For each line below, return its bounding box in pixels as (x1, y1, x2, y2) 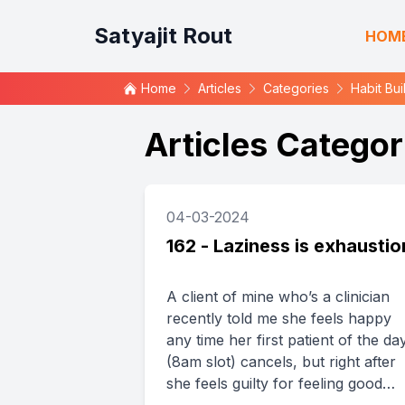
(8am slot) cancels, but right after (166, 353, 396, 371)
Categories (263, 80, 329, 96)
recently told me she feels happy (166, 309, 391, 327)
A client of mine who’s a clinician (166, 287, 390, 306)
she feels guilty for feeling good (166, 374, 382, 392)
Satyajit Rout (94, 23, 232, 49)
